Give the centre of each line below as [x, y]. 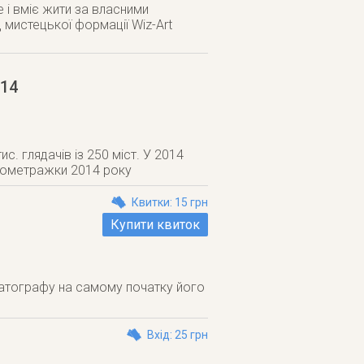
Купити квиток [155, 225]
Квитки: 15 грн [170, 202]
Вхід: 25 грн [178, 335]
